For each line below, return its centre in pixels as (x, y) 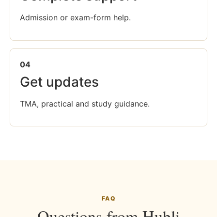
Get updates (59, 82)
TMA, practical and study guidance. (85, 103)
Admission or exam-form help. (75, 18)
